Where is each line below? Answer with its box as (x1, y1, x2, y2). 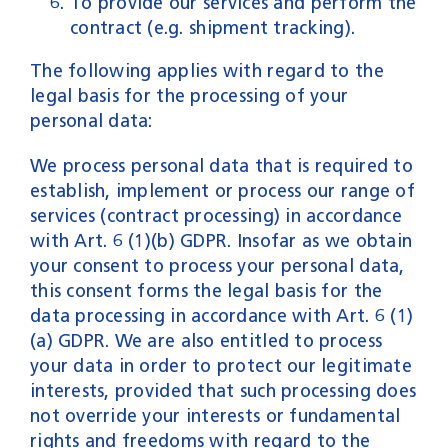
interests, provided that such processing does (29, 379, 417, 402)
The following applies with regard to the (29, 59, 384, 82)
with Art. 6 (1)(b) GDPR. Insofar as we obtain (29, 229, 413, 252)
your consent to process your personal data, (29, 254, 405, 277)
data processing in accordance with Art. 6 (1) (29, 304, 414, 327)
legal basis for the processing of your (29, 84, 349, 107)
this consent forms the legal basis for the (29, 279, 383, 302)
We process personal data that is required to (29, 154, 413, 177)
